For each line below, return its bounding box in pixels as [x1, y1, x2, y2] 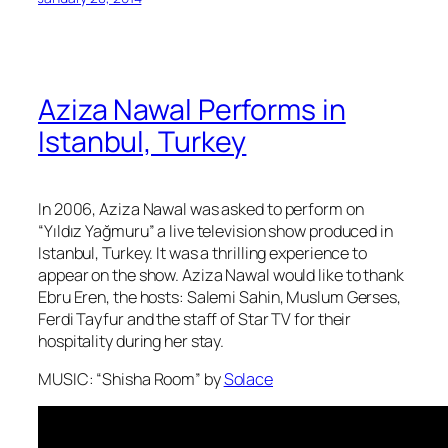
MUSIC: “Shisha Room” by [38, 367, 224, 390]
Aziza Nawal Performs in [38, 89, 346, 129]
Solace [223, 367, 274, 390]
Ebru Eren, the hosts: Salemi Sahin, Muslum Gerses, [38, 285, 401, 308]
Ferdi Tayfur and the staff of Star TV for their [38, 307, 352, 330]
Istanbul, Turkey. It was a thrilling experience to [38, 241, 367, 264]
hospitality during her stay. [38, 329, 225, 352]
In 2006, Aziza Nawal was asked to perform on [38, 197, 364, 220]
